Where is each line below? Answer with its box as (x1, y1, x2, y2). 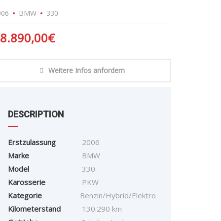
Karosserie (8, 177, 45, 187)
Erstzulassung (8, 137, 56, 147)
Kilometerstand (8, 204, 61, 214)
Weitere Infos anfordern (48, 66, 125, 75)
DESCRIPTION (8, 109, 64, 120)
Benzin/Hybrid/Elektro (80, 190, 156, 201)
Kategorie (8, 190, 42, 201)
